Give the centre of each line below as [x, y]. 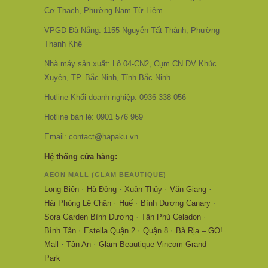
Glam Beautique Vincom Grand [153, 244]
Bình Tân [60, 230]
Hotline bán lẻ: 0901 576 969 [94, 117]
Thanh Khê [63, 44]
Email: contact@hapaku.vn [91, 136]
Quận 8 [156, 230]
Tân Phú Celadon [171, 217]
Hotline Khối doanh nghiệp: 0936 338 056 [115, 97]
